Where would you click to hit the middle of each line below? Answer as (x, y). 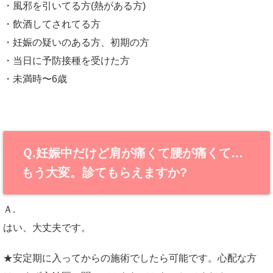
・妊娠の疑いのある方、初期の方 (76, 42)
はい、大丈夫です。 (47, 228)
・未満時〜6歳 (35, 79)
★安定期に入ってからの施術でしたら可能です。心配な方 (130, 258)
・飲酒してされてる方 (52, 24)
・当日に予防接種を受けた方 (66, 61)
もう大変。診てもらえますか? (104, 172)
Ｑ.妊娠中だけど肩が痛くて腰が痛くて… (132, 153)
